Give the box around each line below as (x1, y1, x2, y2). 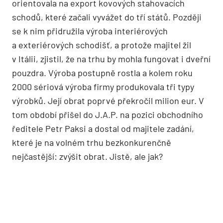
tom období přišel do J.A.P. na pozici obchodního (12, 109, 203, 120)
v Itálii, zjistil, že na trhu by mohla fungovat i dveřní (12, 53, 211, 64)
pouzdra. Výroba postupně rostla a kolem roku (12, 67, 193, 78)
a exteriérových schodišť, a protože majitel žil (12, 39, 191, 50)
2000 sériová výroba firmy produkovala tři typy (12, 81, 194, 92)
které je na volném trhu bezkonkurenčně (12, 136, 171, 148)
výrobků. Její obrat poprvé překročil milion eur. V (12, 95, 204, 106)
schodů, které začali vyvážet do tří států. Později (12, 11, 202, 22)
